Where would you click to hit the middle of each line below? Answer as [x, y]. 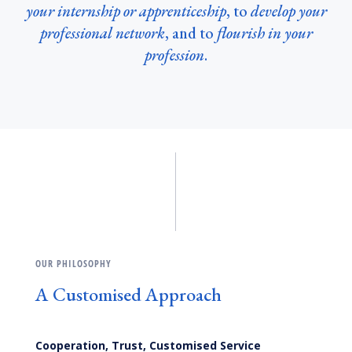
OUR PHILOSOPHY [73, 263]
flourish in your [264, 33]
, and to [191, 33]
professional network [102, 33]
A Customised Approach [128, 294]
